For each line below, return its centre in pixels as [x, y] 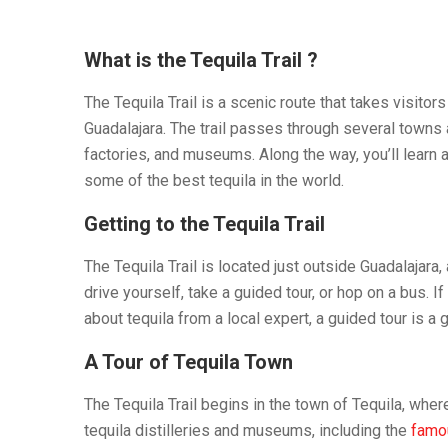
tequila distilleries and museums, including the [245, 430]
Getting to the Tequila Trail [204, 223]
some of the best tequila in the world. [214, 180]
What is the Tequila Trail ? [201, 59]
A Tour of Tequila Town [188, 361]
